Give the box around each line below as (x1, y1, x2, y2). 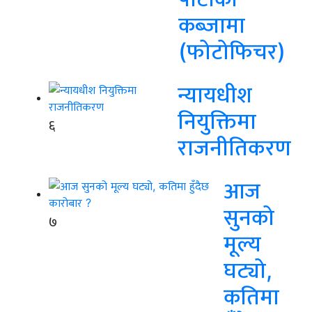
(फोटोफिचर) (178, 38, 286, 65)
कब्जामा (178, 11, 245, 39)
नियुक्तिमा (178, 107, 256, 135)
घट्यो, (224, 256, 272, 284)
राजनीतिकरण (178, 134, 291, 162)
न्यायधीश (178, 81, 252, 109)
